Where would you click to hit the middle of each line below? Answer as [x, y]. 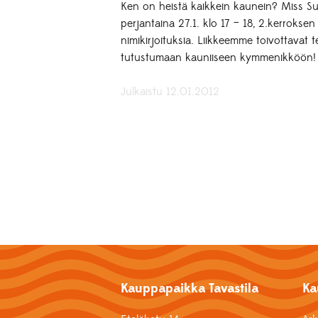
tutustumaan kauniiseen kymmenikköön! [219, 57]
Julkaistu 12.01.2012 [170, 92]
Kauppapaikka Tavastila [190, 288]
